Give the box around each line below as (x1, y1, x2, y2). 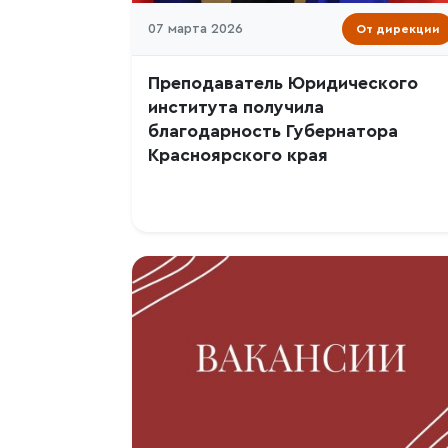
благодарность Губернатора (148, 123, 398, 140)
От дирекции (356, 23, 440, 35)
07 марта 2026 (148, 22, 243, 36)
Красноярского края (148, 147, 328, 164)
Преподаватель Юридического (148, 75, 418, 92)
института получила (148, 99, 324, 116)
